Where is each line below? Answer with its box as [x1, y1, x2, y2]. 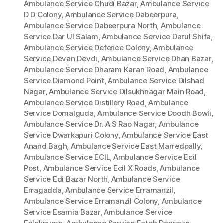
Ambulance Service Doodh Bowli [97, 109, 211, 118]
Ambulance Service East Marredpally [70, 141, 201, 151]
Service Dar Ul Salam [24, 32, 98, 42]
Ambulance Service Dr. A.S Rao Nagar [24, 119, 155, 129]
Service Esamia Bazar [24, 207, 100, 217]
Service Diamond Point [24, 76, 104, 86]
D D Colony [24, 10, 62, 20]
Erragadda [24, 185, 62, 195]
